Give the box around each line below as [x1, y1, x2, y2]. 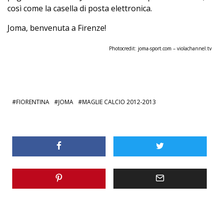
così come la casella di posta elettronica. [7, 2, 152, 14]
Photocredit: [109, 44, 138, 52]
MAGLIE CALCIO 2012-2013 [82, 97, 156, 106]
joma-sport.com [138, 44, 172, 52]
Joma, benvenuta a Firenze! [7, 22, 106, 33]
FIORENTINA [16, 97, 49, 106]
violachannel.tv [177, 44, 212, 52]
